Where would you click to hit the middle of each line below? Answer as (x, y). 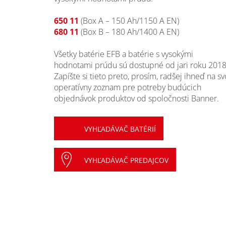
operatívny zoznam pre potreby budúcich (128, 87)
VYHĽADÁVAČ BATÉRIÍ (120, 129)
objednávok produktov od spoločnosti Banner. (136, 98)
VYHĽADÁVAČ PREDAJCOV (126, 160)
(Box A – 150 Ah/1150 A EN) (129, 20)
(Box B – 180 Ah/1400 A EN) (129, 32)
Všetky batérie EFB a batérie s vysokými (124, 54)
